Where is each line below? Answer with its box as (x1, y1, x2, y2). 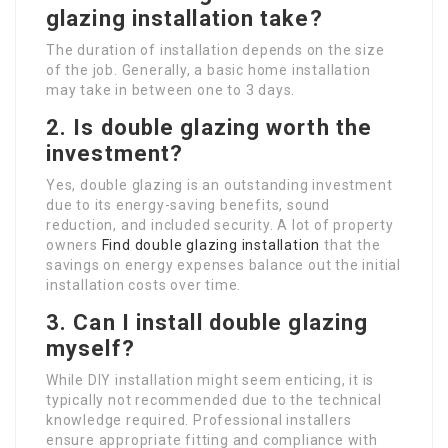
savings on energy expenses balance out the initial (46, 256, 401, 273)
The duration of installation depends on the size (46, 41, 385, 58)
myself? (46, 335, 135, 361)
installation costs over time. (46, 276, 242, 293)
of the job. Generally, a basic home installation (46, 61, 371, 78)
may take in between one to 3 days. (46, 81, 296, 98)
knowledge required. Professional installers (46, 411, 352, 428)
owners (46, 236, 102, 253)
